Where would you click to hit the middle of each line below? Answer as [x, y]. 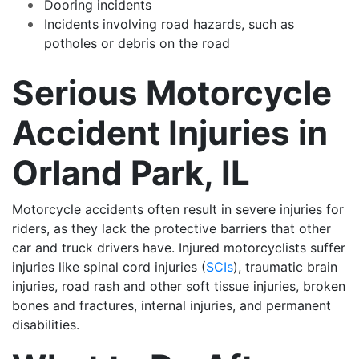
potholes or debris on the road [137, 43]
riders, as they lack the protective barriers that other [171, 228]
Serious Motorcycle [172, 92]
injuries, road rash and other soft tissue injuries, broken [179, 286]
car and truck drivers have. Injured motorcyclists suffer [179, 247]
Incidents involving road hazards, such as [169, 24]
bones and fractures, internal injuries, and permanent [171, 305]
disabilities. [46, 324]
